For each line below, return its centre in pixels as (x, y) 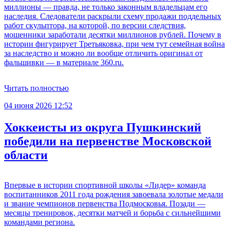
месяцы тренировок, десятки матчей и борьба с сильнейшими (112, 213)
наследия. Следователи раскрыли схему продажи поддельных (113, 16)
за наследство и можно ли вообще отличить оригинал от (103, 53)
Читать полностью (36, 88)
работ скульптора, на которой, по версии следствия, (95, 26)
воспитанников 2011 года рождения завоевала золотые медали (114, 195)
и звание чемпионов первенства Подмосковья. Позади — (105, 204)
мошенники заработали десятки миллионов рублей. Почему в (113, 35)
